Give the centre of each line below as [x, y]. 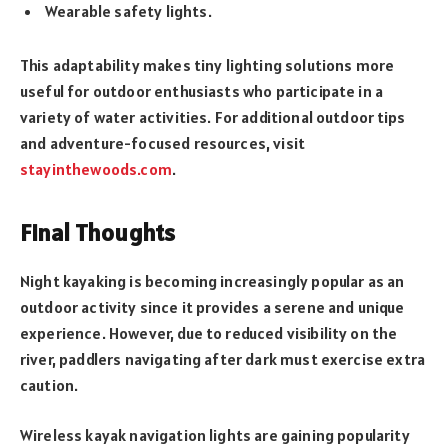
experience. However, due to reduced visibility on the [209, 332]
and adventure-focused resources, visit [163, 143]
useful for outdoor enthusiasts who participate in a [202, 91]
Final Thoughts [98, 232]
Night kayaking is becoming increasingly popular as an [212, 280]
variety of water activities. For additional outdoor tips [212, 117]
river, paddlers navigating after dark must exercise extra [223, 358]
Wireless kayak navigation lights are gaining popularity [215, 435]
